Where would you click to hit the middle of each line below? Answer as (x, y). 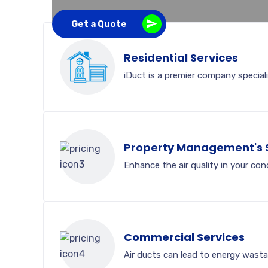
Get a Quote (99, 24)
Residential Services (181, 58)
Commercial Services (184, 237)
